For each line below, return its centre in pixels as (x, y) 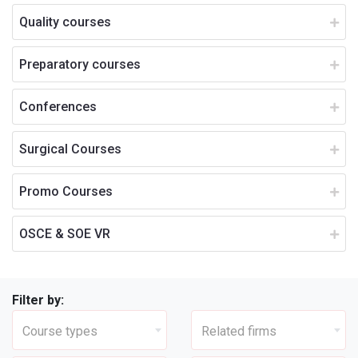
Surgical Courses (70, 149)
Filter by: (38, 300)
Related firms (239, 331)
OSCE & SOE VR (65, 234)
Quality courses (65, 22)
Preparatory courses (80, 64)
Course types (60, 331)
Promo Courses (66, 191)
